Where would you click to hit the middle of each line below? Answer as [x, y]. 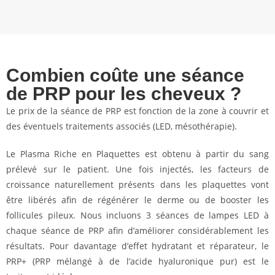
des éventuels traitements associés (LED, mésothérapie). [122, 126]
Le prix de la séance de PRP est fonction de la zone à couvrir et [137, 111]
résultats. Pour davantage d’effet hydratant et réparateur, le [137, 246]
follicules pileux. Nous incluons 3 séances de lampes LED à [137, 215]
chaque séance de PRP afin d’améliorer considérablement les [137, 230]
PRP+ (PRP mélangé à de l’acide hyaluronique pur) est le [137, 261]
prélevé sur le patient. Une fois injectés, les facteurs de [137, 169]
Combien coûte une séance [125, 75]
